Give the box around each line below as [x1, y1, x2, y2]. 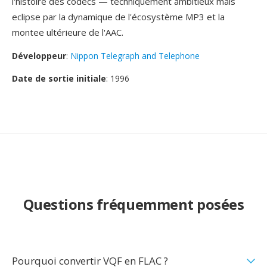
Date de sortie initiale [12, 73, 106, 84]
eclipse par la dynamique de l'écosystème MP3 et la [12, 11, 225, 23]
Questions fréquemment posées [23, 194, 244, 214]
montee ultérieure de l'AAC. [12, 26, 123, 38]
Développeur [12, 50, 66, 61]
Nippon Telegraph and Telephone [70, 50, 200, 61]
